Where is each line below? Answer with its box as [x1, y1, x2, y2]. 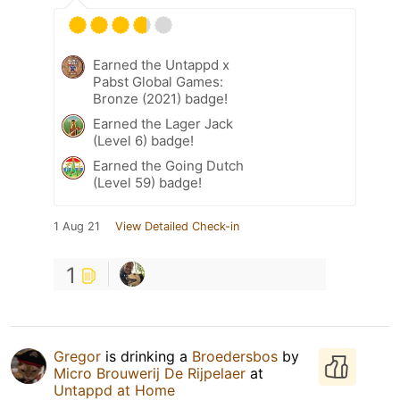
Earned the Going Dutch [93, 157, 244, 175]
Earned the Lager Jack [93, 115, 233, 133]
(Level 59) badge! [93, 174, 202, 192]
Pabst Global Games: [93, 73, 223, 91]
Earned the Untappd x [93, 56, 229, 74]
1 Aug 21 [54, 220, 100, 234]
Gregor [54, 347, 101, 366]
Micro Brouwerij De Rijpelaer [54, 364, 246, 383]
